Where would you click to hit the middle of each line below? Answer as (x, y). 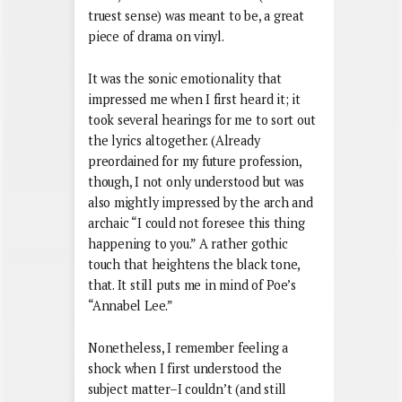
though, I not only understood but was (197, 181)
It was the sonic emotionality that (185, 78)
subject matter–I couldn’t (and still (188, 389)
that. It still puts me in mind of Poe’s (192, 284)
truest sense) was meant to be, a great (196, 15)
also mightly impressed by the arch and (201, 202)
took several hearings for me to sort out (202, 119)
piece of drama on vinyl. (156, 36)
